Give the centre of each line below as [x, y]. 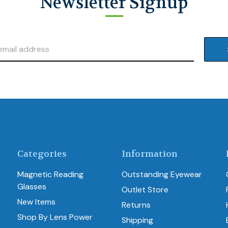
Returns [136, 205]
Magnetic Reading [51, 175]
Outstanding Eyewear [162, 175]
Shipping [138, 220]
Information [150, 154]
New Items [37, 202]
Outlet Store [145, 190]
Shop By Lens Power [55, 217]
